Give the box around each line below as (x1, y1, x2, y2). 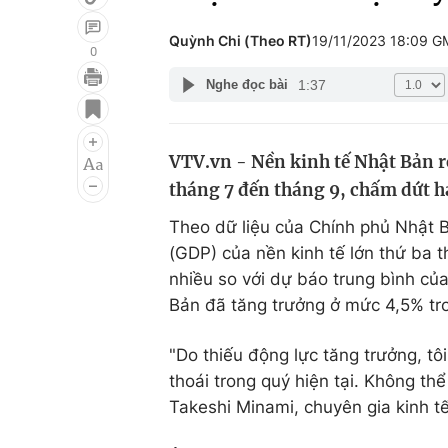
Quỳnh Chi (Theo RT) (169, 32, 312, 49)
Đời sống (278, 87, 349, 107)
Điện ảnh (32, 125, 103, 145)
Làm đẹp (278, 163, 349, 183)
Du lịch (278, 125, 332, 145)
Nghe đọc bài (205, 77, 288, 92)
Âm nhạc (32, 163, 103, 183)
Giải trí (32, 87, 85, 107)
